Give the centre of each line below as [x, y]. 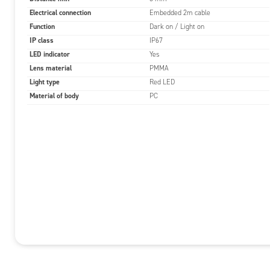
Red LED [162, 82]
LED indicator [50, 54]
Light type [45, 82]
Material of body [54, 96]
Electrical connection [60, 13]
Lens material [51, 68]
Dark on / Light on [177, 27]
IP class [42, 40]
